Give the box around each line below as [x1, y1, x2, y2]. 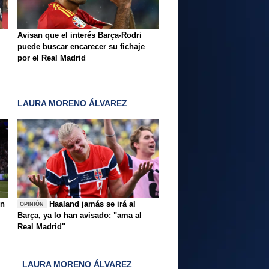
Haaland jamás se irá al [49, 199, 136, 209]
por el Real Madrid [17, 53, 86, 63]
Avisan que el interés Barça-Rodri [17, 31, 142, 40]
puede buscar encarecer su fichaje [17, 42, 145, 52]
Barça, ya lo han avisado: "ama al [17, 211, 142, 220]
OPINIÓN [20, 201, 44, 207]
